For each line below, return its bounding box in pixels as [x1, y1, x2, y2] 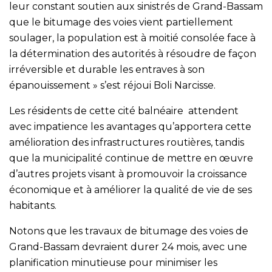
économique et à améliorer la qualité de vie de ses [9, 184, 252, 196]
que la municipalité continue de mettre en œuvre [9, 152, 253, 165]
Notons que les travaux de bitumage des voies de [9, 225, 248, 237]
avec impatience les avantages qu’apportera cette [9, 121, 251, 133]
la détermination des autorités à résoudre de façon [9, 48, 256, 60]
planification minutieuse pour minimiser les [9, 257, 217, 269]
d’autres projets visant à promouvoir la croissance [9, 168, 247, 180]
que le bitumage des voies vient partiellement [9, 16, 233, 29]
